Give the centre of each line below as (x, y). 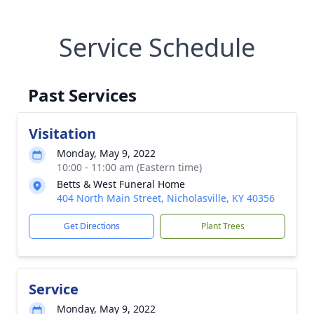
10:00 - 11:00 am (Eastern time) (129, 167)
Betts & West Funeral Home (121, 184)
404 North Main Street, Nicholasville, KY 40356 (166, 198)
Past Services (82, 95)
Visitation (62, 134)
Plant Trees (223, 226)
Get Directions (91, 226)
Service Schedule (157, 47)
